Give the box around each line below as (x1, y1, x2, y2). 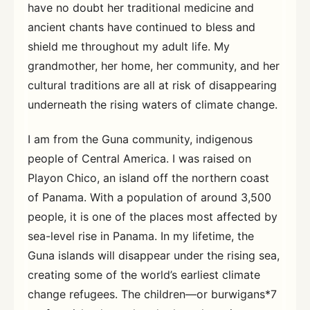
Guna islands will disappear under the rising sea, (28, 248, 280, 262)
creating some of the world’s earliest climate (28, 267, 260, 282)
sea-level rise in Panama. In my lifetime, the (28, 228, 254, 243)
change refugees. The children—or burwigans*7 (28, 286, 277, 301)
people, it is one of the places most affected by (28, 209, 277, 224)
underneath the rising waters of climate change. (28, 98, 277, 111)
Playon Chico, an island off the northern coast (28, 170, 269, 185)
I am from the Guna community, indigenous (28, 131, 253, 146)
